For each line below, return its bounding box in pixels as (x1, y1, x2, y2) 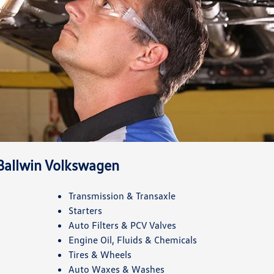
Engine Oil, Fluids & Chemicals (68, 233, 197, 246)
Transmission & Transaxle (68, 189, 176, 202)
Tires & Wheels (68, 248, 131, 261)
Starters (68, 204, 102, 217)
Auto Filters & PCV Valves (68, 218, 176, 231)
